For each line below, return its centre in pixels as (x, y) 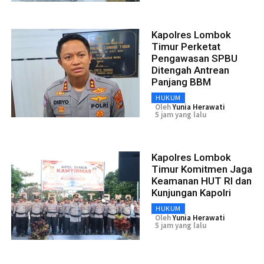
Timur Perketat (186, 47)
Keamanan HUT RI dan (202, 181)
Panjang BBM (181, 82)
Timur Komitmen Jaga (202, 169)
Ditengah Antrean (190, 70)
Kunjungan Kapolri (191, 193)
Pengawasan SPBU (194, 59)
